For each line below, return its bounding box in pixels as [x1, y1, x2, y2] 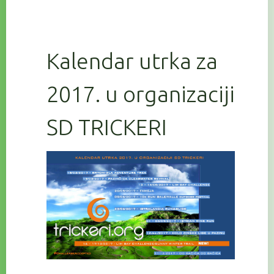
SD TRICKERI [46, 114, 167, 140]
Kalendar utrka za [46, 48, 218, 74]
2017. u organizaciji [46, 81, 235, 107]
